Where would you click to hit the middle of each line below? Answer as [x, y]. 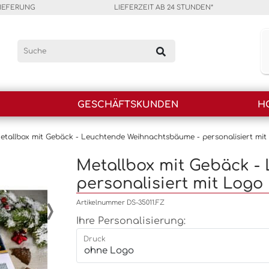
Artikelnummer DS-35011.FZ [120, 203]
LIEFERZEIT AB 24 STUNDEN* [164, 8]
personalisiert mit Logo [170, 183]
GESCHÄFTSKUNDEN [128, 105]
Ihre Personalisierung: [131, 221]
